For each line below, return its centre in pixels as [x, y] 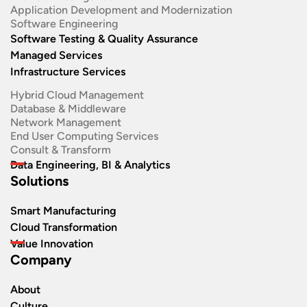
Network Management [66, 122]
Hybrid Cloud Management [77, 95]
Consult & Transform [61, 149]
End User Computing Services [84, 136]
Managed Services [56, 55]
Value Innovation [52, 243]
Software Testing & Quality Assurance [104, 38]
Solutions [39, 181]
